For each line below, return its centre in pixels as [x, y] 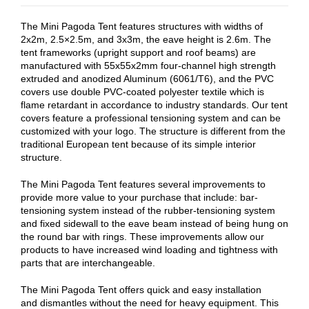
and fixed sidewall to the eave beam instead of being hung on [154, 224]
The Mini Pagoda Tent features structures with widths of [142, 27]
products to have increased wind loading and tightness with [149, 250]
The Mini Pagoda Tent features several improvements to [143, 185]
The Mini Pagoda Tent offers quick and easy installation [141, 290]
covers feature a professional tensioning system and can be [151, 118]
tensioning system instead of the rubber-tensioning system [148, 211]
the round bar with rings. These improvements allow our [142, 237]
